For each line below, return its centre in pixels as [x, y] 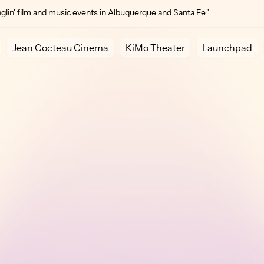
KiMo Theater [155, 48]
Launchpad [227, 48]
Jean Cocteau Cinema [60, 48]
